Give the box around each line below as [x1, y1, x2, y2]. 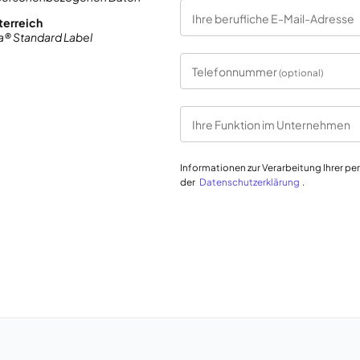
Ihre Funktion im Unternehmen [192, 117, 351, 133]
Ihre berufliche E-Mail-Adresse [192, 11, 355, 27]
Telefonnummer [192, 64, 280, 80]
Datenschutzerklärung [199, 175, 300, 188]
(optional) [279, 67, 324, 80]
